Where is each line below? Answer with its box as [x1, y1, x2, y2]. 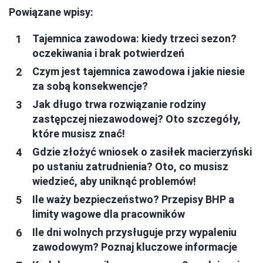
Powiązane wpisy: [9, 6, 93, 18]
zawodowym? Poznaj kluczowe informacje [32, 241, 237, 253]
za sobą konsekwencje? [32, 80, 148, 92]
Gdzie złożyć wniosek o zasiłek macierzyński [32, 146, 252, 158]
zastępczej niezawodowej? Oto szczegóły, [32, 113, 241, 125]
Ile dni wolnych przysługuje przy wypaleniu [32, 226, 237, 238]
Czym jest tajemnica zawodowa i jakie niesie [32, 65, 245, 77]
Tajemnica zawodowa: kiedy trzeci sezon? [32, 32, 237, 45]
